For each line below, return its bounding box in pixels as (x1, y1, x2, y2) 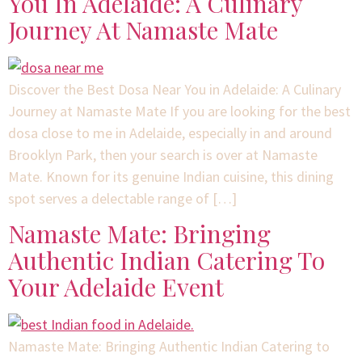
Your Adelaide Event (8, 271, 224, 304)
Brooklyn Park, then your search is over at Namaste (8, 145, 318, 164)
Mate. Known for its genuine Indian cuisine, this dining (8, 166, 334, 186)
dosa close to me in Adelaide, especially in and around (8, 123, 332, 142)
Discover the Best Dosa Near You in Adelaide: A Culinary (8, 79, 341, 99)
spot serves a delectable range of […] (8, 188, 237, 208)
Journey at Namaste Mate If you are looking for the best (8, 101, 351, 120)
